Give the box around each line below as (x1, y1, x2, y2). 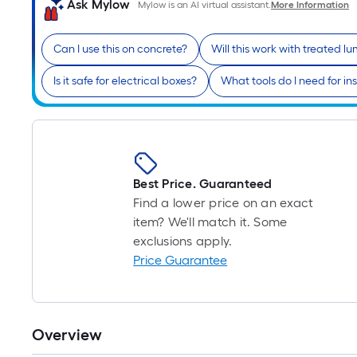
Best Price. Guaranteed (133, 176, 273, 191)
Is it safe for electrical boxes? (53, 74, 197, 88)
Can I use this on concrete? (53, 42, 187, 56)
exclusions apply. (133, 233, 233, 249)
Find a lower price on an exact (133, 195, 314, 210)
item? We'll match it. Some (133, 214, 288, 229)
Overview (32, 325, 102, 344)
